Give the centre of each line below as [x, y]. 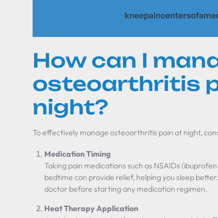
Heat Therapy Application [91, 208]
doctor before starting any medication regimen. [126, 189]
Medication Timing [78, 154]
